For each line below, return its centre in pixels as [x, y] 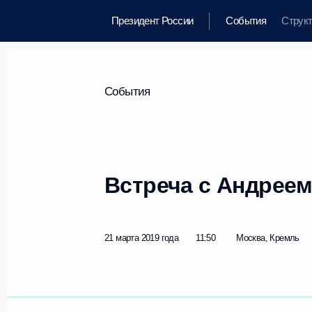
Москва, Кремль [268, 238]
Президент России [153, 21]
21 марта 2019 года [142, 238]
